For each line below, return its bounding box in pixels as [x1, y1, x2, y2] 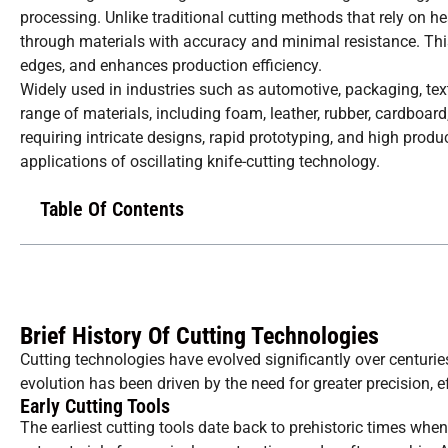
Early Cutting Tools [20, 394, 170, 419]
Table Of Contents [40, 197, 184, 222]
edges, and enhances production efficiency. [20, 56, 322, 76]
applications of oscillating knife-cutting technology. [20, 152, 380, 172]
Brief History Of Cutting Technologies [20, 322, 379, 351]
